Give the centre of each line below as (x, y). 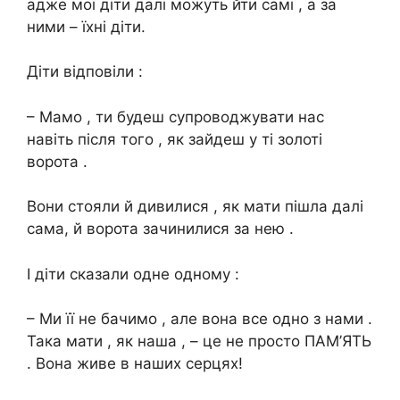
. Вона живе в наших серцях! (135, 364)
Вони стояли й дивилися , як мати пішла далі (195, 207)
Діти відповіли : (85, 72)
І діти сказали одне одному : (133, 274)
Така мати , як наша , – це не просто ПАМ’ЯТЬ (199, 342)
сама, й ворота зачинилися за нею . (160, 229)
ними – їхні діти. (86, 26)
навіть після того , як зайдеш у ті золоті (175, 139)
